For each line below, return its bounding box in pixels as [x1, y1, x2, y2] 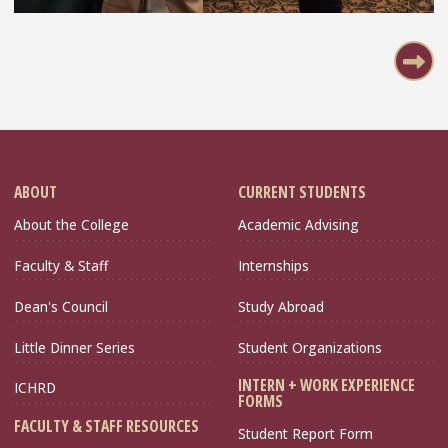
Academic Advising [238, 215, 359, 235]
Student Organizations [238, 337, 382, 357]
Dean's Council [14, 296, 108, 316]
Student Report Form [238, 424, 373, 444]
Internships [238, 256, 309, 276]
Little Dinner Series [14, 337, 135, 357]
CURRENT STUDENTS [238, 180, 366, 203]
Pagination [13, 9, 106, 40]
